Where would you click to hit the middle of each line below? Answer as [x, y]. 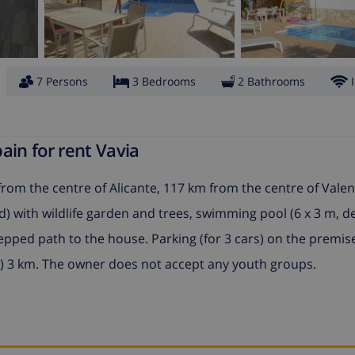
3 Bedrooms [164, 82]
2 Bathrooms [271, 82]
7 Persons [62, 82]
